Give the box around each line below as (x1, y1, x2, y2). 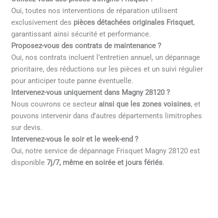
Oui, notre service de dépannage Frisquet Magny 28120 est (11, 146, 200, 156)
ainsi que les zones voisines (97, 100, 191, 109)
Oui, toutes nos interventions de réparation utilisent (11, 6, 178, 16)
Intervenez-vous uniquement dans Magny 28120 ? (11, 88, 170, 97)
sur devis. (11, 123, 43, 132)
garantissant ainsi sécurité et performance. (11, 30, 151, 39)
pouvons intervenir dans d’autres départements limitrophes (11, 111, 202, 121)
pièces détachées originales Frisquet (73, 18, 194, 27)
